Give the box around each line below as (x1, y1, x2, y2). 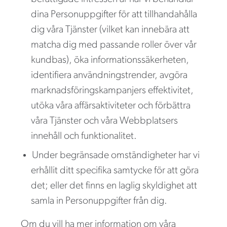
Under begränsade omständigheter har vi (32, 150, 200, 161)
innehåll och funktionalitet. (31, 131, 137, 141)
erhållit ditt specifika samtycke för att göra (31, 165, 199, 176)
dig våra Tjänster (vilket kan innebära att (31, 24, 190, 35)
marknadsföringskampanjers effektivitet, (31, 85, 194, 96)
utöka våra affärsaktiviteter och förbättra (31, 100, 191, 111)
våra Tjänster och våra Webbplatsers (31, 116, 178, 126)
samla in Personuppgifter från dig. (31, 196, 167, 206)
